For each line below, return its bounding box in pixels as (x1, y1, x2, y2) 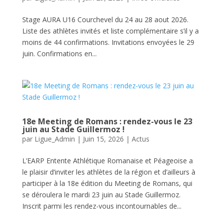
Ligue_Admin (34, 134, 75, 144)
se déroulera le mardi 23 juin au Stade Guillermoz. (22, 190, 181, 199)
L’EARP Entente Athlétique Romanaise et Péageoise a (22, 156, 193, 165)
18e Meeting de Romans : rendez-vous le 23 (22, 116, 192, 127)
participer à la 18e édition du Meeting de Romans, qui (22, 179, 192, 188)
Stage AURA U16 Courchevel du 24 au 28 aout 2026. (22, 15, 188, 24)
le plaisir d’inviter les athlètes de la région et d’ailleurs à (22, 167, 195, 177)
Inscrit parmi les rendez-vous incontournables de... (22, 201, 182, 211)
